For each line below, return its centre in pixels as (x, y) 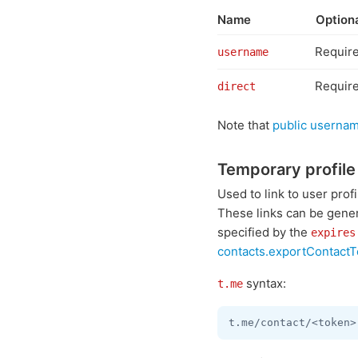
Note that (245, 125)
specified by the (264, 232)
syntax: (265, 283)
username (243, 52)
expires (333, 233)
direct (237, 86)
